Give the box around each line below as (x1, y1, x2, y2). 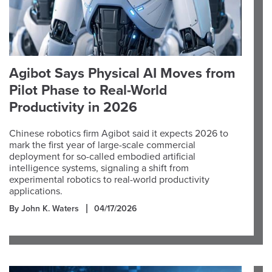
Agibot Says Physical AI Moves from (9, 65, 236, 82)
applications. (9, 185, 63, 197)
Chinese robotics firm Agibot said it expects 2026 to (9, 127, 228, 140)
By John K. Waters (9, 203, 79, 214)
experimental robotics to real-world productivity (9, 174, 209, 186)
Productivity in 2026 (9, 99, 137, 116)
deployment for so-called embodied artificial (9, 151, 195, 163)
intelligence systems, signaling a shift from (9, 162, 189, 174)
